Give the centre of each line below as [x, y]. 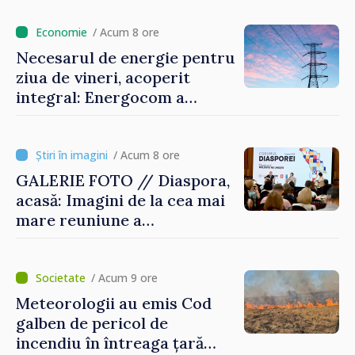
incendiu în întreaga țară [110, 342]
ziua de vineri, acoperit [103, 77]
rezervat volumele [86, 116]
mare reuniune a [79, 219]
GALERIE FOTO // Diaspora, [123, 180]
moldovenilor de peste [101, 239]
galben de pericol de [92, 323]
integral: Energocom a [100, 97]
